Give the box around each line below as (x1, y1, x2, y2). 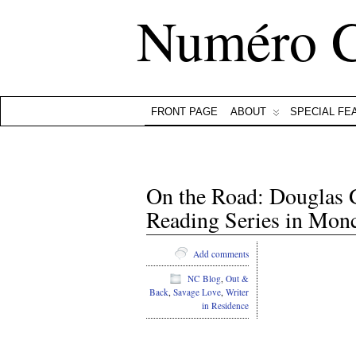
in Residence (202, 300, 249, 312)
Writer (226, 286, 249, 299)
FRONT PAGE (151, 106, 218, 118)
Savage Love (173, 286, 221, 299)
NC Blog (188, 273, 221, 285)
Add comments (193, 247, 249, 260)
